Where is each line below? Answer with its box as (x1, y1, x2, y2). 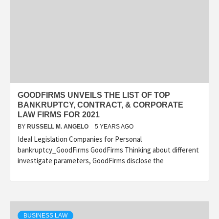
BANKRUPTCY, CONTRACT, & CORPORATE (18, 100, 183, 109)
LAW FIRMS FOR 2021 (18, 110, 100, 119)
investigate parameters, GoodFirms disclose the (18, 155, 164, 165)
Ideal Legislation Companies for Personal (18, 134, 142, 144)
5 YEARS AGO (95, 123, 133, 130)
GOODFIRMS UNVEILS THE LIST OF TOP (18, 90, 170, 99)
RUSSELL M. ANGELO (27, 123, 90, 130)
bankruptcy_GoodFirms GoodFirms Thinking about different (18, 145, 199, 154)
